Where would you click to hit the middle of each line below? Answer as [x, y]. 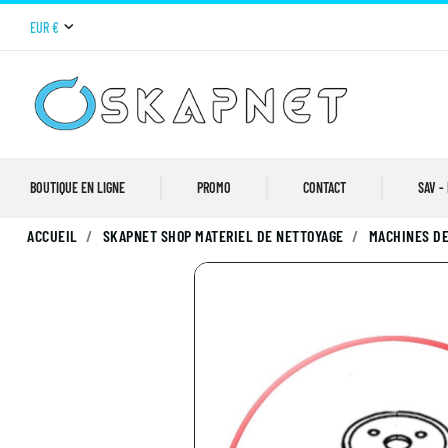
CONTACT [324, 188]
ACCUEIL [52, 236]
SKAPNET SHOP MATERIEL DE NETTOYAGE [223, 236]
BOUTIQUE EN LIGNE [77, 188]
